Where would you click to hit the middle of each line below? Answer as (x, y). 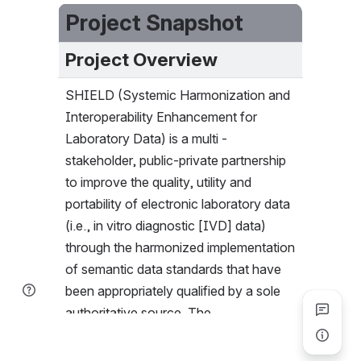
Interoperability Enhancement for (161, 117)
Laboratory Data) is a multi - (146, 139)
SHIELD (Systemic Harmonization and (178, 95)
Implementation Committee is (150, 334)
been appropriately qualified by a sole (173, 291)
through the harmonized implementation (180, 247)
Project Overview (141, 60)
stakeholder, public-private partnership (176, 160)
